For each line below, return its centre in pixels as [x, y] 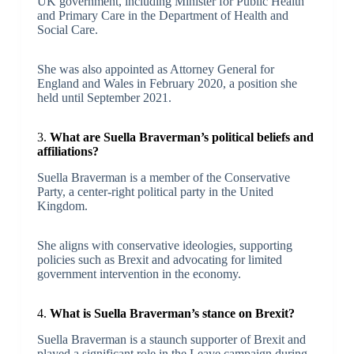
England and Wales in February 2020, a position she [167, 84]
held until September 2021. [104, 98]
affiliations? [68, 152]
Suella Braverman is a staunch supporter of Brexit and [171, 339]
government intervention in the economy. [139, 274]
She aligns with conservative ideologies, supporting [164, 246]
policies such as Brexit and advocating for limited [159, 260]
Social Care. [67, 30]
